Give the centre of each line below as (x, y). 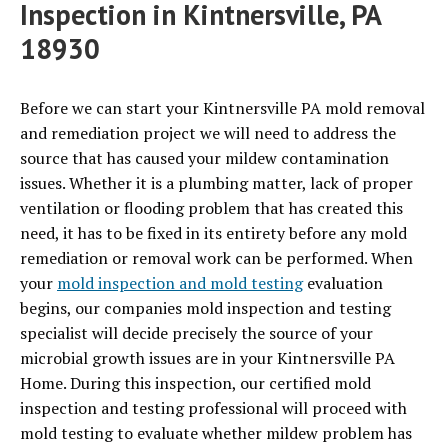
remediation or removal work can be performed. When (216, 258)
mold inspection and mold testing (180, 283)
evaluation (343, 283)
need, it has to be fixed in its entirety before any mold (213, 233)
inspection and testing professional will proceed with (213, 408)
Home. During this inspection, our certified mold (195, 383)
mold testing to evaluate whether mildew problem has (216, 433)
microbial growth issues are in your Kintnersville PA (207, 358)
